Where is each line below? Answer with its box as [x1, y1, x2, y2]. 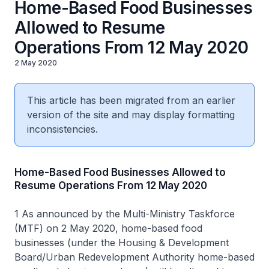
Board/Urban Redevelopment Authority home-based [14, 251, 255, 263]
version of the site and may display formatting [27, 109, 235, 121]
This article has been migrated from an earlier [27, 94, 235, 106]
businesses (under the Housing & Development [14, 237, 229, 249]
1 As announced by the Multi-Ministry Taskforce [14, 208, 235, 220]
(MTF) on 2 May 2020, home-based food [14, 222, 202, 234]
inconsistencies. [27, 123, 98, 135]
